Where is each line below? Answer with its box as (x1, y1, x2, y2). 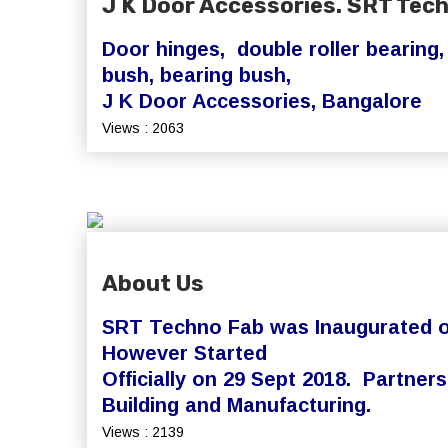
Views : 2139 (102, 424, 184, 440)
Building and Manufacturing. (102, 394, 371, 416)
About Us (102, 270, 204, 297)
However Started (102, 342, 267, 364)
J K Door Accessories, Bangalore (102, 90, 422, 112)
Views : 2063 (102, 120, 184, 136)
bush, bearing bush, (102, 64, 297, 86)
